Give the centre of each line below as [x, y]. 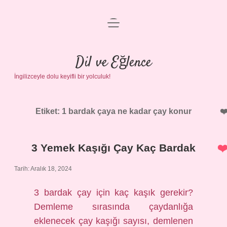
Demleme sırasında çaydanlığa [113, 207]
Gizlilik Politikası [113, 53]
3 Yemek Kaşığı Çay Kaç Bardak [113, 148]
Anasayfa [113, 29]
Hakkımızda [113, 102]
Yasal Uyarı [113, 78]
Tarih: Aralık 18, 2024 [43, 169]
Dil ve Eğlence [113, 63]
